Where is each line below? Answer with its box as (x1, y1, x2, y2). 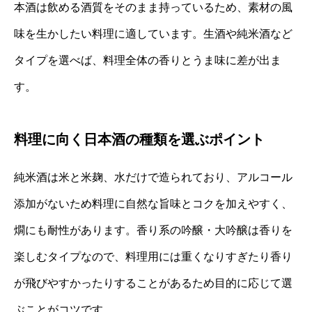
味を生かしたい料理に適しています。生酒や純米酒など (14, 27, 292, 40)
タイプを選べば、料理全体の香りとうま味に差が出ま (14, 54, 281, 66)
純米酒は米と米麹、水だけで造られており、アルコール (14, 171, 292, 183)
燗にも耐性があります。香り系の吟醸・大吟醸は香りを (14, 224, 292, 236)
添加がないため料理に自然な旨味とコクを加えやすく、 (14, 197, 292, 210)
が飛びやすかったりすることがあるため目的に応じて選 (14, 276, 292, 289)
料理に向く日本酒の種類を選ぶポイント (14, 131, 265, 147)
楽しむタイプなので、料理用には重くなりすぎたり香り (14, 250, 292, 263)
